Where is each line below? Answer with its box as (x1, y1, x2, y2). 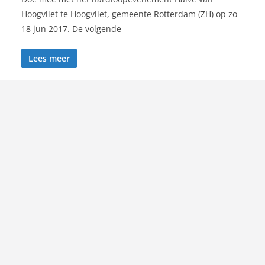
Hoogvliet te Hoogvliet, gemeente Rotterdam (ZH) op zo (21, 8, 237, 20)
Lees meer (28, 53, 70, 64)
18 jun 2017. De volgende (21, 23, 121, 34)
